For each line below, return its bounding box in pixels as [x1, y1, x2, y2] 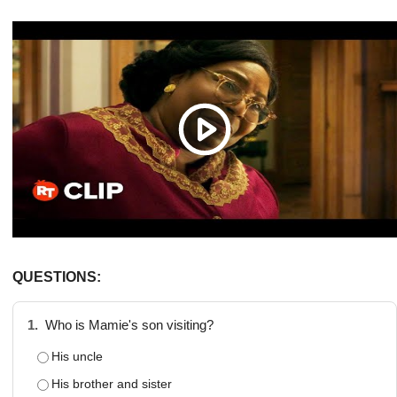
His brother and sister [51, 376, 172, 391]
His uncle [51, 348, 103, 363]
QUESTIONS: [12, 269, 101, 284]
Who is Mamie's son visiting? [42, 317, 214, 332]
